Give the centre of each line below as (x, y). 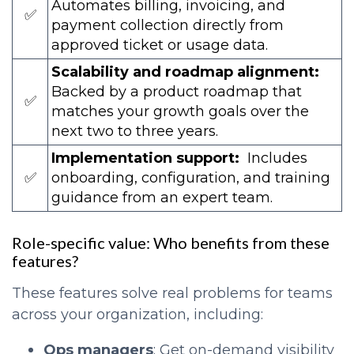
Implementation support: (147, 158)
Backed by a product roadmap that (177, 91)
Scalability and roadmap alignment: (185, 72)
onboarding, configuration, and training (191, 177)
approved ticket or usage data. (160, 45)
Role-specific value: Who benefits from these (171, 242)
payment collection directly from (168, 25)
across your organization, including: (137, 314)
